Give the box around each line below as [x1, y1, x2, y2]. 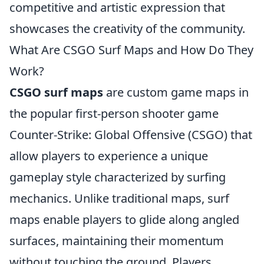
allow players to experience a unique [9, 147, 208, 164]
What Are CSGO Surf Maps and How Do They [9, 41, 253, 58]
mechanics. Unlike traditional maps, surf [9, 190, 229, 206]
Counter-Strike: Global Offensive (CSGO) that [9, 126, 252, 143]
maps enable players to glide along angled [9, 211, 239, 227]
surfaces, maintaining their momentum [9, 232, 224, 249]
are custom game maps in [103, 84, 249, 100]
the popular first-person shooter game [9, 105, 219, 121]
